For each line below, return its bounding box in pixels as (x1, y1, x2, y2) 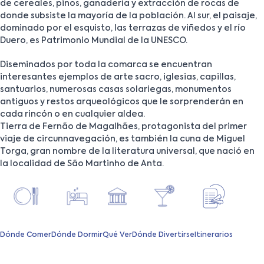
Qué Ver (103, 231, 132, 239)
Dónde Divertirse (132, 231, 194, 239)
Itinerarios (194, 231, 233, 239)
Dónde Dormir (51, 231, 103, 239)
